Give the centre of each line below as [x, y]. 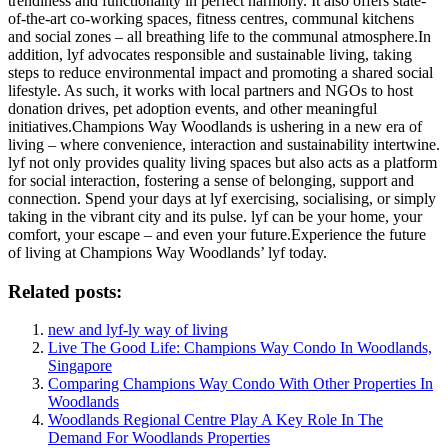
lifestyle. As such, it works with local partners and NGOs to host [210, 90]
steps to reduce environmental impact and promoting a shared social [220, 72]
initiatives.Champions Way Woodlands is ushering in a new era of [215, 126]
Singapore [80, 366]
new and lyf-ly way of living [138, 330]
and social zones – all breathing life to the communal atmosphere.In [219, 36]
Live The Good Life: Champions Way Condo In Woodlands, [240, 348]
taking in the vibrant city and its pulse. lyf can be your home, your [215, 216]
